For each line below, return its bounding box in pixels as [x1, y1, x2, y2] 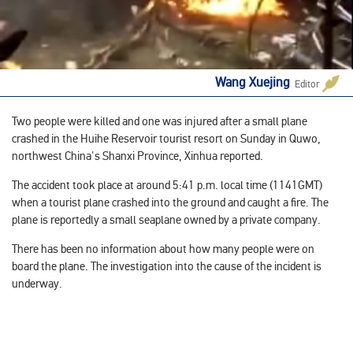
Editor [294, 77, 320, 91]
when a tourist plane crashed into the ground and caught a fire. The [12, 195, 329, 210]
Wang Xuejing [215, 74, 291, 91]
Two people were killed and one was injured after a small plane [12, 113, 307, 128]
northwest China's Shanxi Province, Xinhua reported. [12, 148, 263, 163]
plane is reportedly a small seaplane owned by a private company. [12, 212, 321, 227]
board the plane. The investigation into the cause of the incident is [12, 258, 321, 273]
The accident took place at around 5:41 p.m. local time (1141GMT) [12, 177, 322, 192]
